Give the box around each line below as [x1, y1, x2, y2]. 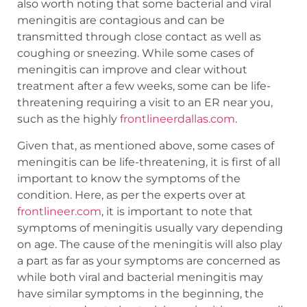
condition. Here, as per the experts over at [17, 188, 246, 201]
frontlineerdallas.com [120, 112, 235, 126]
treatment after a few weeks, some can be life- [17, 79, 271, 93]
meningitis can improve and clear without [17, 63, 247, 77]
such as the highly [17, 112, 120, 126]
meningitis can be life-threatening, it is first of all [17, 155, 280, 169]
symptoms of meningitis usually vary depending [17, 221, 283, 234]
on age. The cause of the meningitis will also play [17, 237, 282, 251]
